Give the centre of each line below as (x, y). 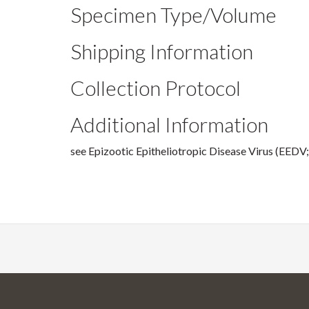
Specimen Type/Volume (173, 14)
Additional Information (169, 124)
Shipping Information (162, 51)
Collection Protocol (156, 88)
